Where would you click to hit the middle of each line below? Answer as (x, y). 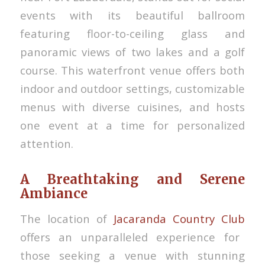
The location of (67, 219)
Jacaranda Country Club (180, 219)
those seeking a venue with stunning (132, 256)
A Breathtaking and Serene (132, 179)
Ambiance (54, 193)
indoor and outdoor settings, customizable (132, 88)
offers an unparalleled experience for (130, 237)
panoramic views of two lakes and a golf (132, 51)
